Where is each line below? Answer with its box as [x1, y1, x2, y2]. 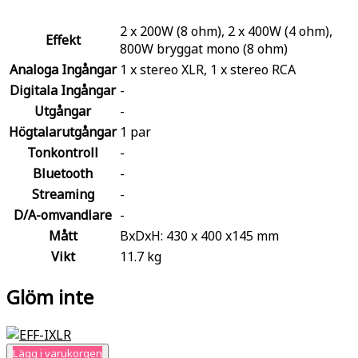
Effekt [45, 31, 81, 49]
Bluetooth [33, 165, 93, 182]
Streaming [31, 185, 94, 203]
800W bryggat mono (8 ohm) [120, 40, 288, 58]
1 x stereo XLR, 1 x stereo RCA [120, 61, 296, 78]
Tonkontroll [27, 144, 98, 161]
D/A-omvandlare [14, 206, 112, 224]
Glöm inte [6, 283, 93, 310]
